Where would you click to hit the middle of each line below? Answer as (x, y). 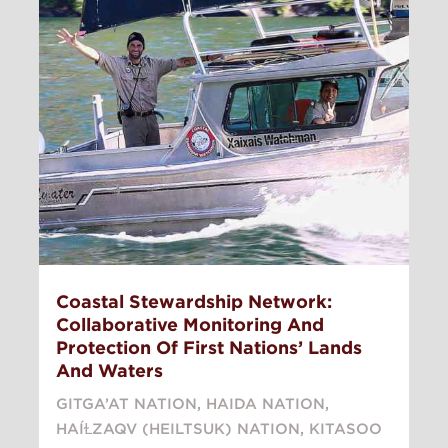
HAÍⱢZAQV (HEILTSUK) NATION (178, 429)
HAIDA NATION (265, 404)
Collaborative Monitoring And (190, 325)
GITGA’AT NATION (126, 404)
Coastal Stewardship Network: (194, 302)
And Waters (109, 371)
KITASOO (345, 429)
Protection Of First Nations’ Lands (209, 348)
